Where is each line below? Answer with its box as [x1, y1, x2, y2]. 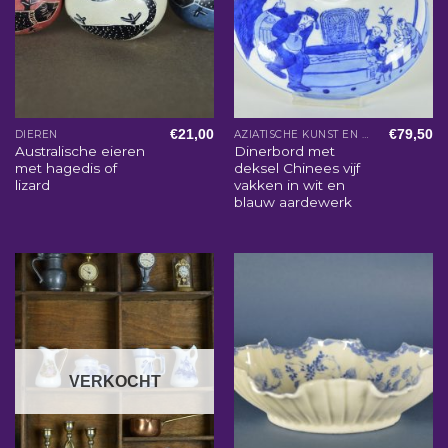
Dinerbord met [233, 143, 335, 160]
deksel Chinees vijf [233, 160, 360, 177]
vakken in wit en [233, 177, 345, 194]
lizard [14, 177, 50, 194]
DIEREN [14, 127, 58, 141]
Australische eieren [14, 143, 145, 160]
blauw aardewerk [233, 194, 352, 211]
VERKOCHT [68, 372, 161, 390]
